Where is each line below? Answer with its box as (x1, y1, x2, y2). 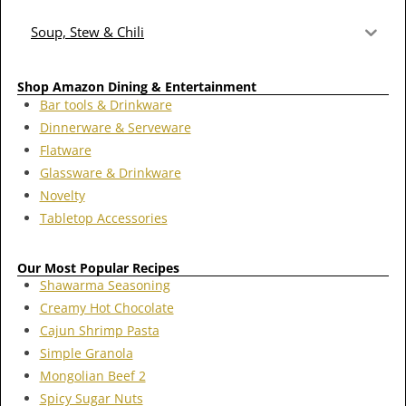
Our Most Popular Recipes (17, 258, 179, 276)
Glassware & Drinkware (39, 163, 181, 181)
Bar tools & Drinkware (39, 95, 172, 113)
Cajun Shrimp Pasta (39, 322, 159, 340)
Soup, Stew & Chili (31, 22, 144, 41)
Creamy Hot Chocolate (39, 299, 174, 317)
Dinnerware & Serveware (39, 118, 191, 136)
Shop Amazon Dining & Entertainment (17, 78, 256, 96)
